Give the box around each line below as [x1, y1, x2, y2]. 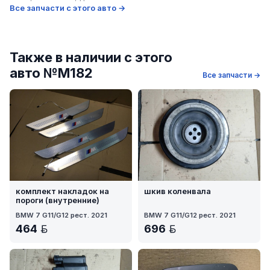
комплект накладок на [16, 186, 109, 196]
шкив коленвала [144, 186, 211, 196]
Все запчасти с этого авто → [10, 2, 125, 13]
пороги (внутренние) [16, 195, 99, 205]
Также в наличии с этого [10, 49, 172, 65]
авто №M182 [10, 64, 93, 81]
